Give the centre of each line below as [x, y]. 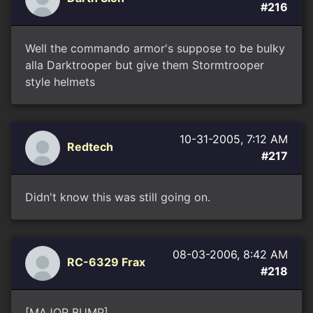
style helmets [60, 82]
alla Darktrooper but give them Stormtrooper [145, 65]
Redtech [90, 147]
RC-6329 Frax [106, 262]
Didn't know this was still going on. [118, 197]
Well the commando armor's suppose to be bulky [155, 48]
